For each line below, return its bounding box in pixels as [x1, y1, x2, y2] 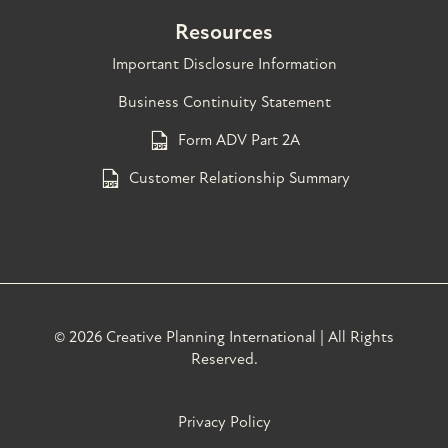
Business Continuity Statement [117, 92, 331, 113]
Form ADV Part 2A [178, 130, 300, 151]
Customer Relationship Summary [128, 168, 350, 189]
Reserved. [190, 349, 258, 370]
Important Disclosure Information [111, 54, 337, 75]
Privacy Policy [177, 412, 271, 433]
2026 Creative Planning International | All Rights [69, 327, 394, 348]
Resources [175, 19, 273, 46]
